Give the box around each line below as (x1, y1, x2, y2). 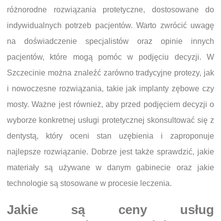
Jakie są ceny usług (7, 203, 214, 217)
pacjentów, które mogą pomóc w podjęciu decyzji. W (7, 53, 214, 61)
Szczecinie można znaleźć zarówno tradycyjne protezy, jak (7, 69, 214, 77)
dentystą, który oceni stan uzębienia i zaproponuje (7, 132, 214, 140)
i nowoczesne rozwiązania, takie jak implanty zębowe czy (7, 84, 214, 93)
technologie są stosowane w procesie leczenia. (7, 179, 172, 187)
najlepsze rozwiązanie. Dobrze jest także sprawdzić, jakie (7, 147, 214, 156)
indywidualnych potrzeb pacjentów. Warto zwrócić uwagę (7, 21, 214, 30)
